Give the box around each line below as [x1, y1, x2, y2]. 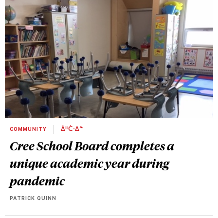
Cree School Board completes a [10, 138, 174, 154]
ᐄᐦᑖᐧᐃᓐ [59, 127, 83, 133]
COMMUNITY [10, 127, 49, 133]
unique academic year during [10, 155, 169, 171]
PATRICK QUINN [10, 196, 56, 202]
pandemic [10, 173, 65, 189]
